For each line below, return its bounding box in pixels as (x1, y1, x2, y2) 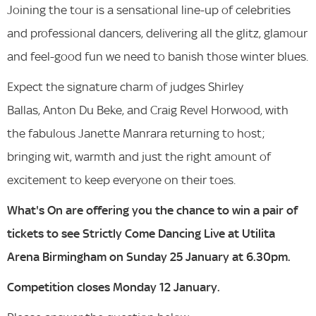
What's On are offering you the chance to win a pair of (7, 202, 298, 218)
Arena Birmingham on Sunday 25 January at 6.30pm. (7, 249, 291, 265)
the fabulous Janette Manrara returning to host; (7, 126, 265, 141)
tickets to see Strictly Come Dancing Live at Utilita (7, 226, 275, 241)
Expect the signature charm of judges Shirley (7, 79, 243, 95)
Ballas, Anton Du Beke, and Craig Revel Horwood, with (7, 102, 288, 118)
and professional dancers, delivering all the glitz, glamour (7, 25, 308, 41)
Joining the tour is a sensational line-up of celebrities (7, 2, 291, 18)
